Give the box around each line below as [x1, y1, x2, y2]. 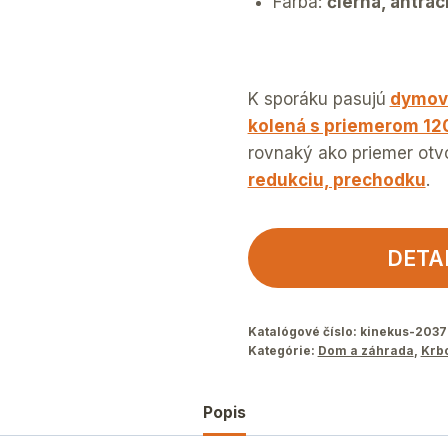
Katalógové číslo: [247, 323, 360, 339]
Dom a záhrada [317, 342, 414, 358]
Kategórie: [247, 342, 318, 358]
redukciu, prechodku [247, 169, 426, 190]
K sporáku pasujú [247, 88, 386, 109]
